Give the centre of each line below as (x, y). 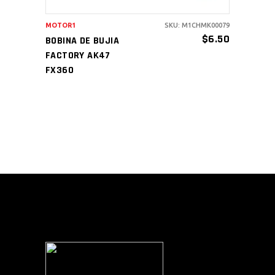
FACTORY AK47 (78, 55)
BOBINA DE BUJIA (83, 41)
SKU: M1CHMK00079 (197, 25)
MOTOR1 (60, 25)
